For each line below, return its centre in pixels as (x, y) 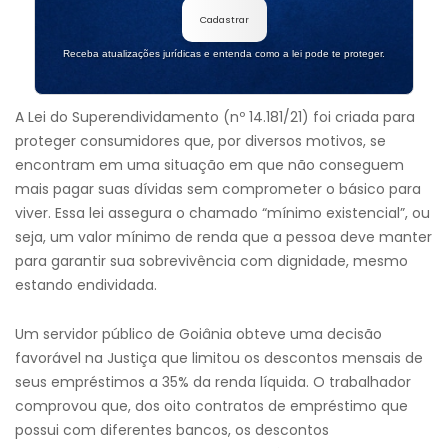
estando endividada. (86, 285)
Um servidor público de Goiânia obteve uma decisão (198, 334)
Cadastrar (224, 19)
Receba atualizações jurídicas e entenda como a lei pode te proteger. (224, 53)
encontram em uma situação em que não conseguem (209, 165)
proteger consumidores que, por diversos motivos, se (200, 141)
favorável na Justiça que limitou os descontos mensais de (219, 358)
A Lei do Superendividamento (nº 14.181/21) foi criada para (215, 117)
